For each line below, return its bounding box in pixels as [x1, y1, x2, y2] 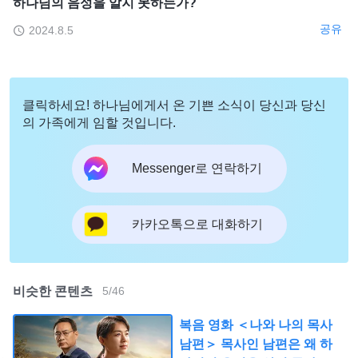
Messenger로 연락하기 [131, 161, 262, 176]
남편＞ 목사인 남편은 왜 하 [179, 336, 332, 351]
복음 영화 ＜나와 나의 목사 [179, 317, 332, 332]
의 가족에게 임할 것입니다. [22, 115, 176, 129]
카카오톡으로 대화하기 [131, 217, 263, 232]
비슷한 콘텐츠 [13, 284, 93, 298]
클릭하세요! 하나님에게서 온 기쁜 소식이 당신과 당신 [22, 97, 326, 112]
